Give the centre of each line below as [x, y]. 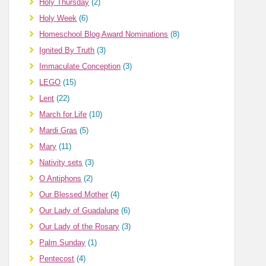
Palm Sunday [63, 243]
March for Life [63, 115]
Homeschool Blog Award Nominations [104, 34]
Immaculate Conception [80, 66]
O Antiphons [61, 179]
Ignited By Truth [67, 50]
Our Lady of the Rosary [80, 227]
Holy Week [58, 18]
